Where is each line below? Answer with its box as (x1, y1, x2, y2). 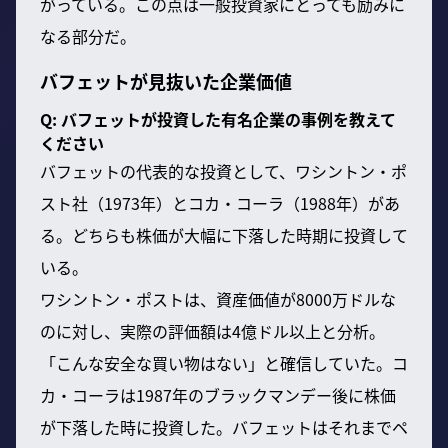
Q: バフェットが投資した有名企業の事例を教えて (40, 106, 396, 131)
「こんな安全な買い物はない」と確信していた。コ (40, 350, 408, 375)
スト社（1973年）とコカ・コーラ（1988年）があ (40, 190, 400, 215)
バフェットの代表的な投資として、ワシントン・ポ (40, 158, 407, 183)
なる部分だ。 (40, 23, 136, 48)
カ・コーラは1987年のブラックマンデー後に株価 (40, 382, 396, 407)
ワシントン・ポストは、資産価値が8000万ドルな (40, 286, 396, 311)
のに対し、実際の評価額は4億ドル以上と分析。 (40, 318, 385, 343)
